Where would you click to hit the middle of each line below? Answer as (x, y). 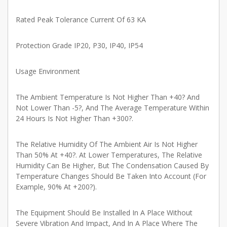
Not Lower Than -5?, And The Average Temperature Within (112, 108)
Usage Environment (48, 71)
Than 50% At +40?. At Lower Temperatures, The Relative (109, 155)
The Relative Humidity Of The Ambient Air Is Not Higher (107, 144)
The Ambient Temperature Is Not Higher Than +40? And (108, 97)
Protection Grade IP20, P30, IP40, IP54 (79, 46)
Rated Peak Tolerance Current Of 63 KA (81, 20)
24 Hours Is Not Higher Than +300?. (74, 119)
